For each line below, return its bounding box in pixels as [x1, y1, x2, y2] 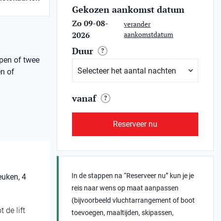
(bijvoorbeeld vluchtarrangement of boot [72, 196, 195, 204]
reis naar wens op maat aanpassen [72, 184, 179, 192]
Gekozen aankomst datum [72, 3, 185, 15]
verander [124, 19, 151, 29]
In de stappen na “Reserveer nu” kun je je [72, 172, 194, 180]
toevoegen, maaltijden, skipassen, [72, 209, 174, 217]
